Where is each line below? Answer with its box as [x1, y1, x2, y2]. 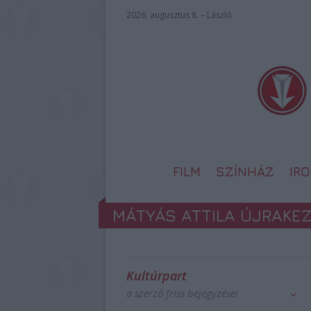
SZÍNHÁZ [216, 164, 274, 179]
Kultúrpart [126, 267, 187, 284]
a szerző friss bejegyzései [126, 286, 238, 300]
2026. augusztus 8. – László [126, 9, 232, 21]
